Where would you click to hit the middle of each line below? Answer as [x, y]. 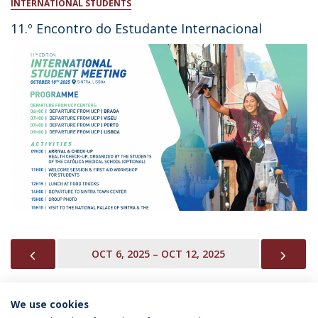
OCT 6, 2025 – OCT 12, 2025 [158, 254]
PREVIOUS [70, 254]
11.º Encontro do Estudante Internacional [136, 28]
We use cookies [50, 304]
